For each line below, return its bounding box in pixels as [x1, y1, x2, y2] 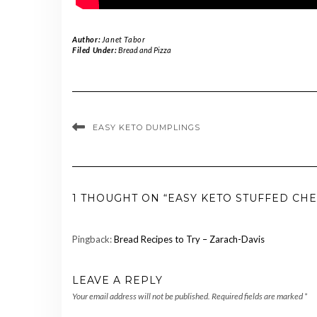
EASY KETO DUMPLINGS [93, 122, 200, 133]
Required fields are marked [212, 291, 304, 302]
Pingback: [72, 234, 114, 246]
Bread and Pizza [117, 45, 171, 55]
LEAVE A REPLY [72, 274, 163, 287]
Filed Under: [72, 45, 118, 55]
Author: [72, 35, 102, 45]
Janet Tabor [101, 35, 146, 45]
